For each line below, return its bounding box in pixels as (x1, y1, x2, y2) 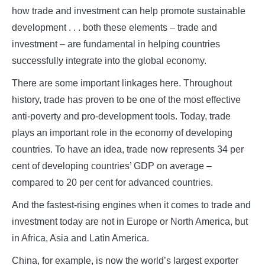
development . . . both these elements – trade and (12, 22, 217, 33)
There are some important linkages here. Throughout (12, 78, 232, 89)
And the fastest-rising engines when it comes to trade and (12, 200, 251, 211)
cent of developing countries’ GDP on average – (12, 161, 212, 172)
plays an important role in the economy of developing (12, 128, 232, 138)
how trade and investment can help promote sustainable (12, 6, 245, 17)
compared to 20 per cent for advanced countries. (12, 177, 213, 188)
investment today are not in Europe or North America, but (12, 216, 248, 227)
